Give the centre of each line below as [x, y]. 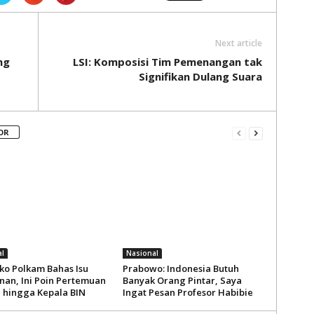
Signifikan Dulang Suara [200, 76]
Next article [238, 43]
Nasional [142, 253]
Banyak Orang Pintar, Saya [182, 280]
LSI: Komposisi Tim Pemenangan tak [167, 62]
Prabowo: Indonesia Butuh [180, 268]
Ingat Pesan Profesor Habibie [187, 292]
